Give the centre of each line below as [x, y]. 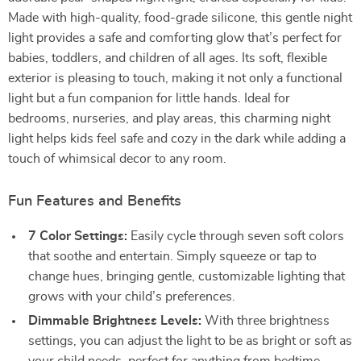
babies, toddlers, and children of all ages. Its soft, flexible [168, 58]
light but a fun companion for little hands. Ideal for [149, 98]
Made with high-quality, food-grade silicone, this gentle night [180, 18]
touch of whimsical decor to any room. [117, 159]
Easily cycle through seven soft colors [236, 236]
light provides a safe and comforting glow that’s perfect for [175, 38]
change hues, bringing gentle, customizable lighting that [187, 276]
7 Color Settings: [78, 236]
